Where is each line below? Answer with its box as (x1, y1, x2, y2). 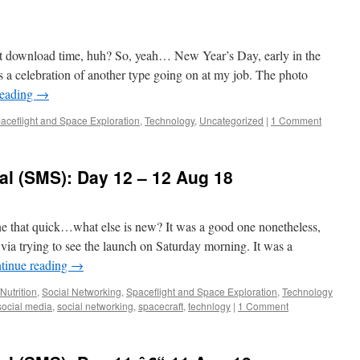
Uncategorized (199, 113, 264, 127)
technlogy (188, 299, 231, 313)
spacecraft (138, 299, 183, 313)
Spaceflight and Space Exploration (126, 284, 277, 298)
